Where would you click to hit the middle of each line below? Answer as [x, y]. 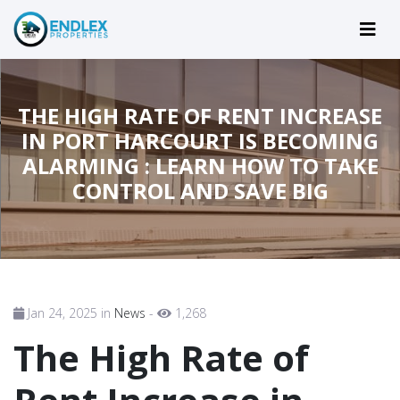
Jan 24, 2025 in [69, 312]
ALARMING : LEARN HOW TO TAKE [200, 165]
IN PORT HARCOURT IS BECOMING [200, 140]
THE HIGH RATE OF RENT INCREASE [200, 115]
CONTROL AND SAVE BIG [200, 190]
